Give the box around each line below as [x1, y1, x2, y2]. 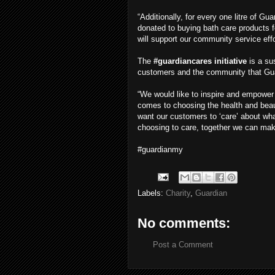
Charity [166, 188, 190, 198]
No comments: [137, 215, 230, 231]
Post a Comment [153, 239, 213, 249]
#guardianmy [137, 144, 183, 154]
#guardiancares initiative [153, 56, 249, 66]
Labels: [137, 188, 166, 198]
